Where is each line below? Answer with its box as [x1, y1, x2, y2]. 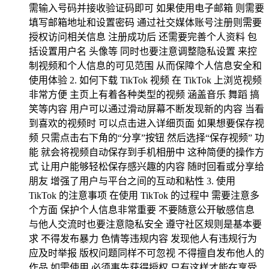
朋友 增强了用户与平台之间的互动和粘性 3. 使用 [29, 176, 235, 187]
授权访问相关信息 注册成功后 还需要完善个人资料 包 [29, 32, 257, 43]
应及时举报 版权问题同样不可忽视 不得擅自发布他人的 [29, 248, 264, 259]
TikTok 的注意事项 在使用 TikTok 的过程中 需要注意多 [29, 190, 259, 201]
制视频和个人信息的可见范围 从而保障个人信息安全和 [29, 61, 262, 71]
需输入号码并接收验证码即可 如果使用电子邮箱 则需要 [29, 3, 264, 14]
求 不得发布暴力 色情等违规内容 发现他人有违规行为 [29, 234, 257, 244]
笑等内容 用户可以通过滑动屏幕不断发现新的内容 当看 [29, 104, 264, 115]
